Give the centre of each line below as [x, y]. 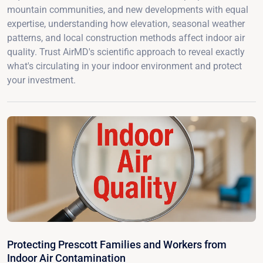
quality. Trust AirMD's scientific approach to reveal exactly [126, 52]
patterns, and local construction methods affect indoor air [126, 38]
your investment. [41, 80]
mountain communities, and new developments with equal [128, 9]
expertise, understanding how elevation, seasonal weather [126, 23]
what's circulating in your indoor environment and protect [124, 66]
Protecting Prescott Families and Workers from [117, 244]
